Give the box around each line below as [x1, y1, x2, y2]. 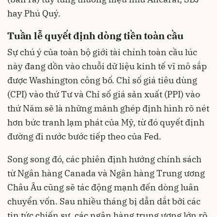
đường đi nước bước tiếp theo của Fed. [7, 131, 161, 142]
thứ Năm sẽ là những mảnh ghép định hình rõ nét [7, 103, 209, 114]
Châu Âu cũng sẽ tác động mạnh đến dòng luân [7, 182, 199, 193]
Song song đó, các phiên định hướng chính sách [7, 154, 201, 165]
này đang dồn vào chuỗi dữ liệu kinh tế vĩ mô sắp [7, 61, 207, 72]
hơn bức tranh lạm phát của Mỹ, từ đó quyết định [7, 117, 204, 128]
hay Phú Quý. [7, 8, 61, 19]
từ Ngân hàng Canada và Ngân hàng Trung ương [7, 168, 205, 179]
